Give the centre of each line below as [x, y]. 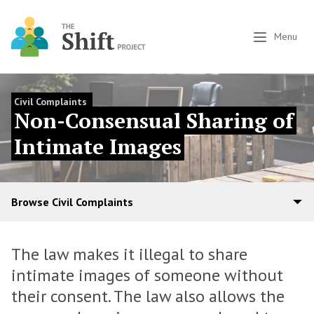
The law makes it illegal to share [129, 254]
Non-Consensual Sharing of [154, 121]
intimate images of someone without [147, 275]
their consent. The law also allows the [148, 296]
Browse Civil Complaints [72, 202]
